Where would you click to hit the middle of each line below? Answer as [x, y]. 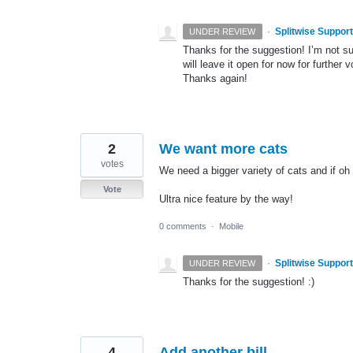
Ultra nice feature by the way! [226, 199]
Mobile [231, 227]
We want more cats [223, 149]
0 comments [183, 227]
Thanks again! [215, 79]
